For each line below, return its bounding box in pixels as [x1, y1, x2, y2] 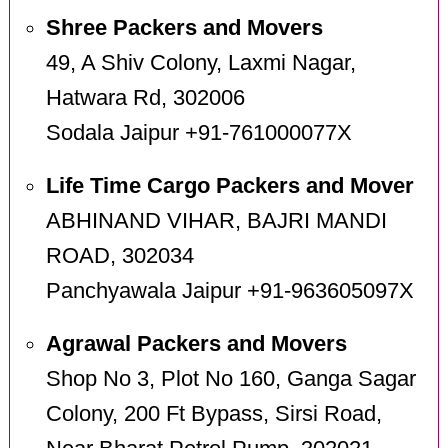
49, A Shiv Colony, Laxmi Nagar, [45, 51, 356, 76]
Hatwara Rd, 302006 [45, 86, 245, 111]
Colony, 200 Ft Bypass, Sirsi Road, [45, 402, 382, 427]
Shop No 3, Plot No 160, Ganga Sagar [45, 367, 416, 392]
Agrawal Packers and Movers [45, 332, 347, 357]
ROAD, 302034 [45, 244, 194, 269]
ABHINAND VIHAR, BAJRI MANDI [45, 209, 387, 234]
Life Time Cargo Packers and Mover [45, 174, 414, 199]
